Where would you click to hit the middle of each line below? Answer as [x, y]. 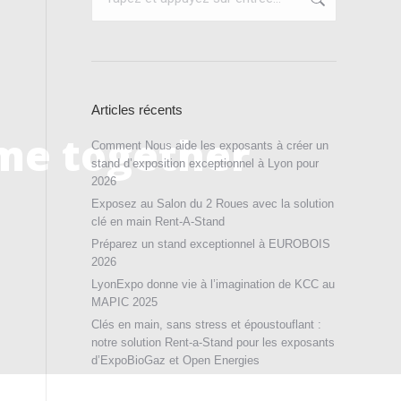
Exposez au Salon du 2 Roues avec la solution [213, 204]
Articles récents [137, 110]
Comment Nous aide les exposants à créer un [210, 145]
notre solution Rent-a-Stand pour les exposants [213, 342]
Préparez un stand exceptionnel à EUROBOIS [211, 244]
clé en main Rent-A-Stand [158, 222]
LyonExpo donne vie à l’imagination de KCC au [213, 284]
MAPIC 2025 [124, 302]
